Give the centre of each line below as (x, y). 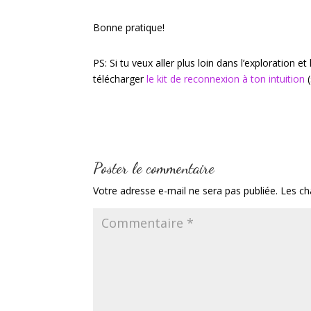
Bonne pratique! (129, 27)
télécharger (119, 78)
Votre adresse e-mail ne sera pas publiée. (186, 190)
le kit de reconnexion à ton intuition (225, 78)
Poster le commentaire (154, 168)
